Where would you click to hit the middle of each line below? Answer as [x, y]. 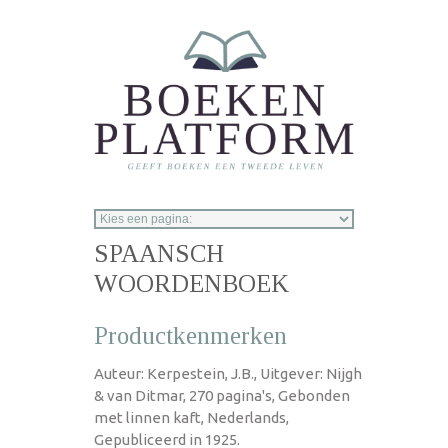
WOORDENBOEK [191, 283]
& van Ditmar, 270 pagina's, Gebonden [222, 395]
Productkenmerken [190, 335]
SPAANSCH [159, 253]
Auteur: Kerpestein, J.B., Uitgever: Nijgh [228, 373]
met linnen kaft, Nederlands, [191, 417]
